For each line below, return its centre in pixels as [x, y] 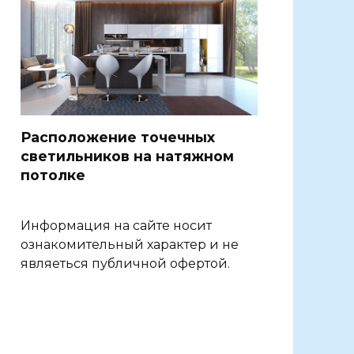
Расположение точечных [118, 137]
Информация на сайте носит [116, 225]
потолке [53, 175]
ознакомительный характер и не [130, 244]
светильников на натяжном [127, 156]
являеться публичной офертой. [125, 263]
